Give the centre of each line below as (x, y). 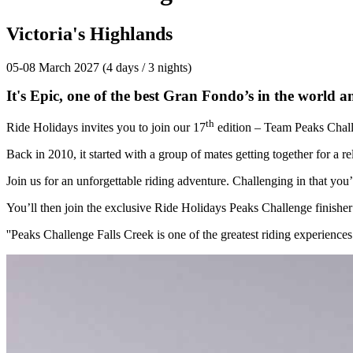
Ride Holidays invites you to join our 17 (106, 127)
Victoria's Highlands (89, 33)
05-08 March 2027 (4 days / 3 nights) (100, 67)
